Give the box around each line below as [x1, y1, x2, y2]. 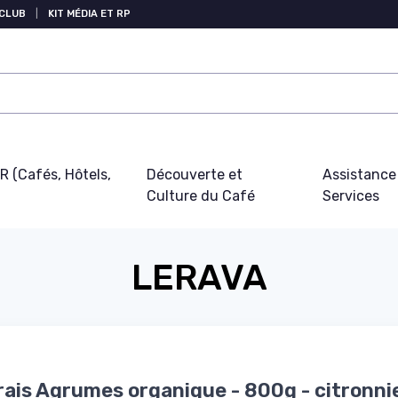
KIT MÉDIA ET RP [48, 8, 131, 20]
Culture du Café [146, 187, 255, 204]
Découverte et [146, 166, 243, 183]
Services [322, 187, 380, 204]
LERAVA [131, 257, 267, 298]
